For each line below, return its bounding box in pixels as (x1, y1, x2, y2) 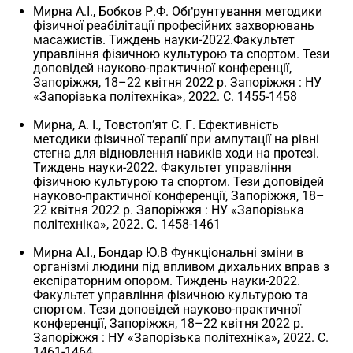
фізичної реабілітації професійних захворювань (33, 17, 315, 33)
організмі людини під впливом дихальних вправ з (33, 258, 330, 274)
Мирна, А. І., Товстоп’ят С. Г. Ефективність (33, 117, 280, 132)
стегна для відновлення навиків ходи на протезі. (33, 145, 320, 161)
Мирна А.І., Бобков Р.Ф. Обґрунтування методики (33, 3, 323, 19)
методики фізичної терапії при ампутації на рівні (33, 131, 320, 147)
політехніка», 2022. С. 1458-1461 (33, 216, 221, 232)
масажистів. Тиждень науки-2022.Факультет (33, 32, 295, 47)
